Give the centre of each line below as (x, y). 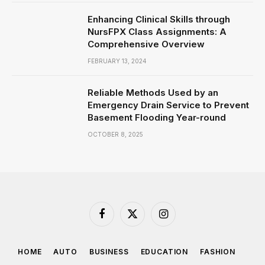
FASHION (218, 251)
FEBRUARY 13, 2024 (117, 61)
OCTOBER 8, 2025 (115, 134)
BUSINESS (109, 251)
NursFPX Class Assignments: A (157, 31)
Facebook (119, 218)
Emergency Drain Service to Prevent (168, 105)
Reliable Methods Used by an (153, 92)
